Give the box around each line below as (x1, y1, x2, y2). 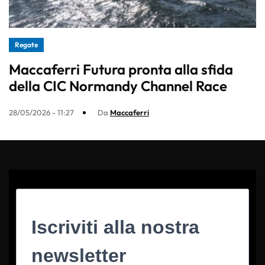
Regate (15, 40, 38, 50)
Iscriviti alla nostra (31, 216, 199, 238)
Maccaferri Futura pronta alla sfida (9, 60, 233, 79)
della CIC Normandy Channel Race (9, 77, 227, 95)
